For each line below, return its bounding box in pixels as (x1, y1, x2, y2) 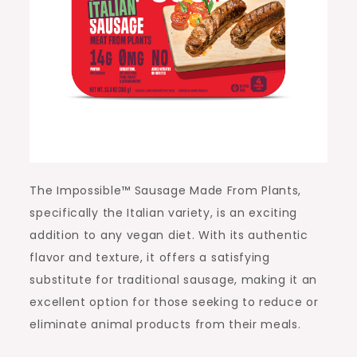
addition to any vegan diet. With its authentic (29, 227, 308, 244)
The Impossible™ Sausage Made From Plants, (29, 182, 302, 199)
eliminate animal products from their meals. (29, 316, 301, 333)
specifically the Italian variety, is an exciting (29, 205, 298, 222)
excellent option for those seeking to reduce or (29, 294, 319, 311)
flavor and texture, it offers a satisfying (29, 249, 270, 266)
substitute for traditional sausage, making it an (29, 272, 318, 288)
